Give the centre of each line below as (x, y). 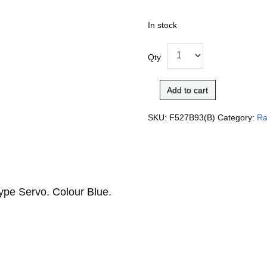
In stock (163, 25)
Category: (237, 117)
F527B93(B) (193, 117)
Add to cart (188, 90)
